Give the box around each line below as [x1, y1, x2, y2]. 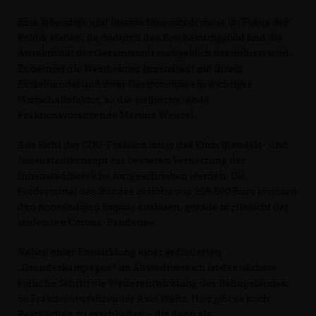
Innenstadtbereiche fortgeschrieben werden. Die [18, 169, 246, 182]
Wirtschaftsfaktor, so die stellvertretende [18, 93, 209, 106]
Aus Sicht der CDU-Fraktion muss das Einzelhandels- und [18, 138, 288, 151]
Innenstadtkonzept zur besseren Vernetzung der [18, 154, 245, 166]
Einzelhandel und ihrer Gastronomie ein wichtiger [18, 78, 252, 90]
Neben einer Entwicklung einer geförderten [18, 245, 221, 258]
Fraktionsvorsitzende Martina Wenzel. [18, 109, 196, 121]
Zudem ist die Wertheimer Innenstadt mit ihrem [18, 62, 243, 75]
